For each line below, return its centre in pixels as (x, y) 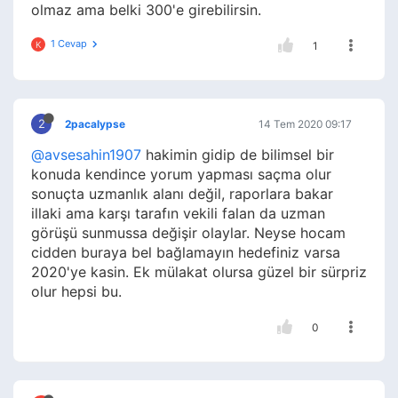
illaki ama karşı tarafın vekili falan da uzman (178, 214)
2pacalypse (95, 124)
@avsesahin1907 (86, 155)
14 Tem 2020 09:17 (305, 124)
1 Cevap (69, 44)
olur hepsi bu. (76, 292)
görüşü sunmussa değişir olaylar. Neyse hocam (188, 233)
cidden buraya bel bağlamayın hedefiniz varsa (186, 253)
